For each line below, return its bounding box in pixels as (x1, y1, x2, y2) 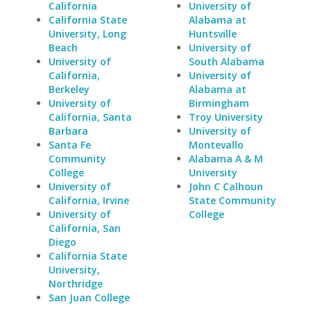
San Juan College (49, 291, 130, 304)
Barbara (49, 124, 88, 137)
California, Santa (49, 110, 132, 124)
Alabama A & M (188, 152, 263, 165)
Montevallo (188, 138, 244, 151)
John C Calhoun (188, 180, 263, 193)
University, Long (49, 27, 126, 40)
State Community (188, 194, 276, 207)
